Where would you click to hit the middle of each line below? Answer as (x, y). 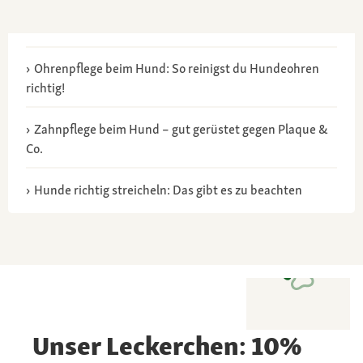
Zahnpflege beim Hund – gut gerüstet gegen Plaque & (181, 129)
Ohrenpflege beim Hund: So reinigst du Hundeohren (176, 68)
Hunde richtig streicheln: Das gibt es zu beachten (168, 190)
